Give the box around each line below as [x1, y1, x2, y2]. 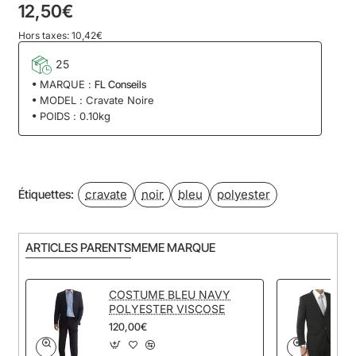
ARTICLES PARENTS [25, 239, 131, 255]
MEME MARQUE [131, 239, 215, 255]
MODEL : [40, 93, 83, 106]
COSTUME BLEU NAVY [109, 287, 230, 301]
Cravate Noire [86, 93, 154, 106]
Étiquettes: [18, 187, 74, 203]
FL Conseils [95, 77, 146, 91]
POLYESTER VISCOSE [109, 301, 225, 315]
